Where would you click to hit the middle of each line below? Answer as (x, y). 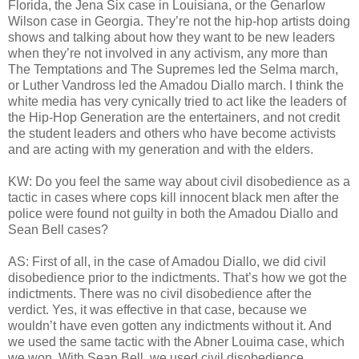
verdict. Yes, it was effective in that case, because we (157, 310)
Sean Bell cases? (58, 230)
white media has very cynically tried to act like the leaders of (177, 102)
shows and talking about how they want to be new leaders (171, 38)
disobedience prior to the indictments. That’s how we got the (177, 278)
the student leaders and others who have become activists (172, 134)
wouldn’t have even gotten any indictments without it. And (170, 326)
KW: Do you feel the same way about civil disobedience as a (179, 182)
